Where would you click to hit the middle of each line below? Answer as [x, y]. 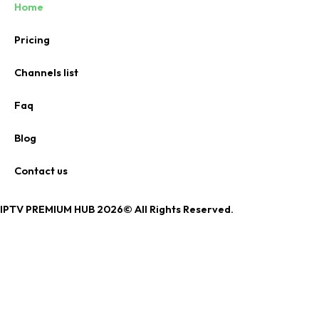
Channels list [46, 72]
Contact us [41, 171]
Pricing [32, 40]
